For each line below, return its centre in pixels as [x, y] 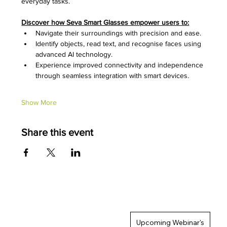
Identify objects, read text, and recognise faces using [120, 44]
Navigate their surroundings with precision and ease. [119, 33]
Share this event [58, 132]
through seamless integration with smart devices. [112, 75]
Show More [39, 102]
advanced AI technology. [74, 54]
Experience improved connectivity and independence [121, 65]
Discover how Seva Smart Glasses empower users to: [105, 22]
